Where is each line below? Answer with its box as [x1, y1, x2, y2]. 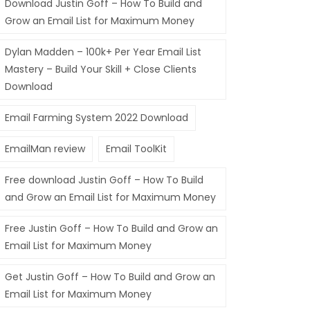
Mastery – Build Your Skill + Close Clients [5, 62, 197, 76]
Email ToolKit [106, 142, 167, 156]
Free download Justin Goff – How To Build [5, 173, 203, 187]
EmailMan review [5, 142, 85, 156]
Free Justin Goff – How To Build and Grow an [5, 221, 218, 235]
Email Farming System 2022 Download [5, 111, 188, 125]
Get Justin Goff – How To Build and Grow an [5, 270, 215, 284]
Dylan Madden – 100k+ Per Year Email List [5, 45, 201, 59]
